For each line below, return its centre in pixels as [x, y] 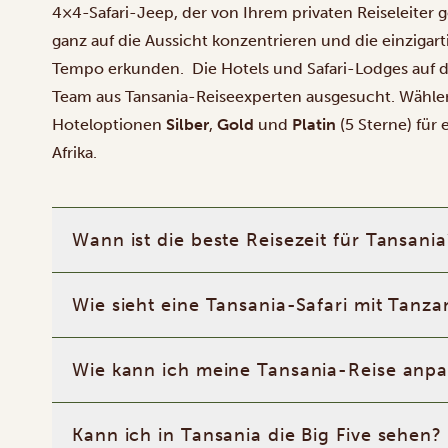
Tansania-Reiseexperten [213, 96]
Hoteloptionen [109, 124]
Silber [187, 124]
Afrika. [74, 152]
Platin [314, 124]
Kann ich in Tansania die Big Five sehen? [257, 435]
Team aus [88, 96]
